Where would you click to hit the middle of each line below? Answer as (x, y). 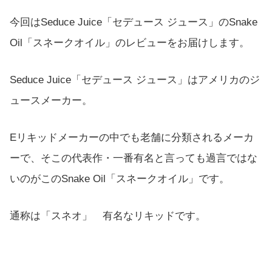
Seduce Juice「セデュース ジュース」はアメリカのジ (135, 80)
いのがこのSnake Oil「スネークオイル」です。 (120, 179)
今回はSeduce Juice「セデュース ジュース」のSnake (134, 22)
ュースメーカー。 (51, 101)
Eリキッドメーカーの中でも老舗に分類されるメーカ (132, 138)
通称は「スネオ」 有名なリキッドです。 (108, 216)
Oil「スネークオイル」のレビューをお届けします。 (130, 42)
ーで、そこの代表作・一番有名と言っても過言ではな (134, 158)
